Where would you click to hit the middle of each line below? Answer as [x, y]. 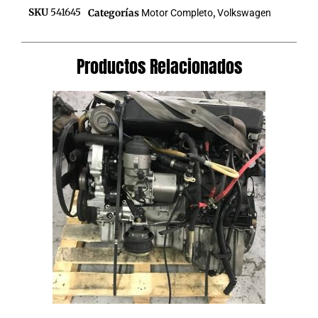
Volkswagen [244, 13]
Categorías [114, 13]
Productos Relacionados [159, 67]
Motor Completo [177, 13]
